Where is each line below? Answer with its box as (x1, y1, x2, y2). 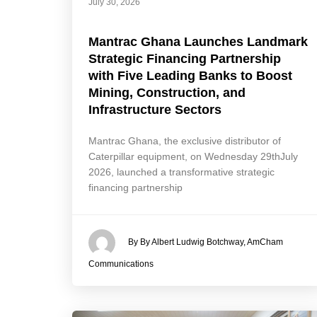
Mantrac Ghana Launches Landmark (88, 34, 308, 49)
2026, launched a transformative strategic (88, 166, 275, 178)
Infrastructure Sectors (88, 102, 221, 117)
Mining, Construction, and (88, 85, 246, 100)
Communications (88, 258, 154, 269)
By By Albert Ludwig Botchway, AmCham (128, 236, 283, 247)
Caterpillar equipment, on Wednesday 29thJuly (88, 150, 298, 162)
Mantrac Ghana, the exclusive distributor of (88, 134, 281, 146)
